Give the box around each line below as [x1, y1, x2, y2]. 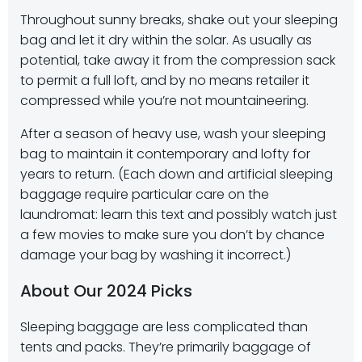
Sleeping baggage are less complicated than [20, 318, 308, 336]
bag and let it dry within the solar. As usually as [20, 31, 312, 49]
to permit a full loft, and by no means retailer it [20, 71, 309, 90]
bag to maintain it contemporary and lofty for [20, 145, 310, 163]
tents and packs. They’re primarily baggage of [20, 338, 311, 356]
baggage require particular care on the [20, 185, 269, 204]
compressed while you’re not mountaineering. [20, 91, 309, 110]
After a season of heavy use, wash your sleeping [20, 124, 326, 143]
